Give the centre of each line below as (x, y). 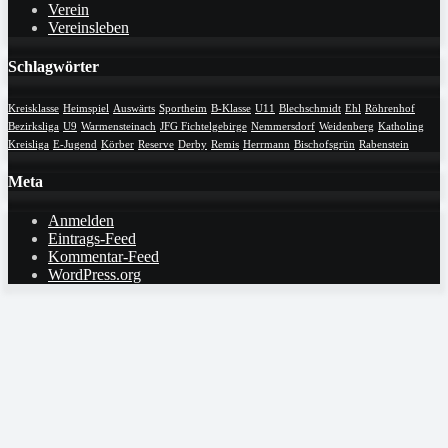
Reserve (156, 144)
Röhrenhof (390, 108)
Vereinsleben (88, 27)
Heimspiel (86, 108)
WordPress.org (94, 275)
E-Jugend (75, 144)
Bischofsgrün (324, 144)
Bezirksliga (33, 126)
